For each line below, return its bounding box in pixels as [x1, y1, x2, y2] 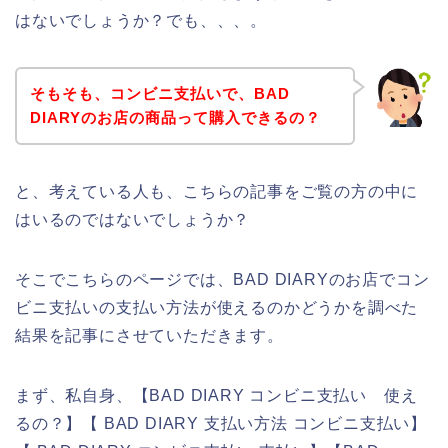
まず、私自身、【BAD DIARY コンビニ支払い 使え [15, 386, 418, 404]
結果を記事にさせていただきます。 [15, 326, 284, 344]
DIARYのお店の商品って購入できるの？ [29, 108, 321, 126]
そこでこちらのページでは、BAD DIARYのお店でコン [15, 270, 430, 288]
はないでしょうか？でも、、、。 [15, 12, 268, 30]
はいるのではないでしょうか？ [15, 210, 251, 228]
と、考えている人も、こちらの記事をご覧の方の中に [15, 182, 419, 200]
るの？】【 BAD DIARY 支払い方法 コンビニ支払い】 [15, 414, 427, 432]
